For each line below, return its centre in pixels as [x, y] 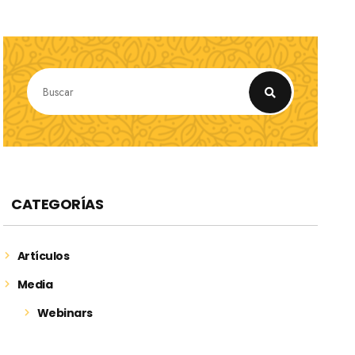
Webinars [65, 313]
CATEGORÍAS [57, 204]
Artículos [43, 256]
